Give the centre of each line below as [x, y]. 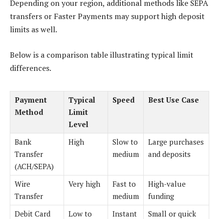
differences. [31, 68]
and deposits [169, 154]
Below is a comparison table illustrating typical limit [101, 55]
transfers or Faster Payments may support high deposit [107, 16]
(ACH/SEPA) [34, 166]
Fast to [124, 184]
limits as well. [33, 30]
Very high [84, 184]
